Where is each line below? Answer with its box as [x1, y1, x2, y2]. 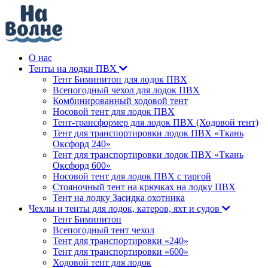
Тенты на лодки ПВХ [29, 63, 119, 74]
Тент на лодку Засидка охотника [53, 193, 185, 203]
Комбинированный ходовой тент [53, 96, 188, 106]
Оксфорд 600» [53, 160, 111, 170]
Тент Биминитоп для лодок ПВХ [53, 74, 187, 84]
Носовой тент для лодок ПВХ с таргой [53, 171, 211, 181]
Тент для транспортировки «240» [53, 236, 188, 246]
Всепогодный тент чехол [53, 225, 154, 235]
